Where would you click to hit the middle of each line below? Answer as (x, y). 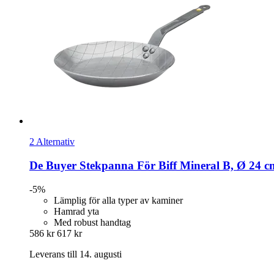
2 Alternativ (52, 142)
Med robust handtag (92, 222)
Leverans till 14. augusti (76, 254)
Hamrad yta (76, 211)
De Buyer (53, 165)
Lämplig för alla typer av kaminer (118, 200)
